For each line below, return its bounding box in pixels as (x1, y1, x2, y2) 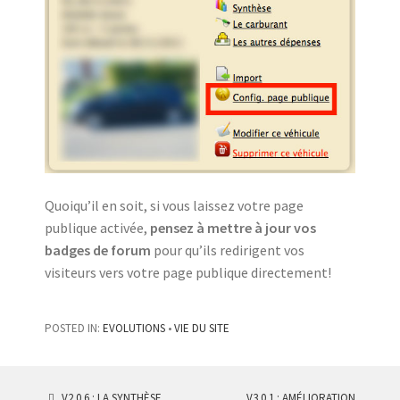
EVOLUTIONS (103, 321, 165, 337)
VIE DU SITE (174, 321, 229, 337)
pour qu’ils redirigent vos (151, 241, 304, 260)
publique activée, (45, 219, 150, 237)
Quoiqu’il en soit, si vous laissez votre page (45, 196, 304, 215)
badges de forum (45, 241, 151, 260)
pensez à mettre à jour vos (150, 219, 316, 237)
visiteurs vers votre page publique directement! (45, 263, 331, 282)
